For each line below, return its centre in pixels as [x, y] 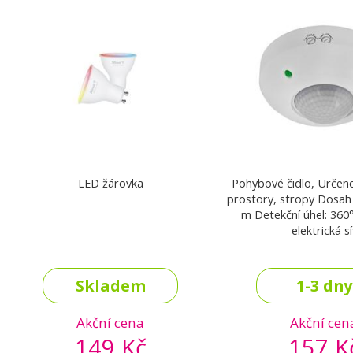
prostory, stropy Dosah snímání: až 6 [272, 199]
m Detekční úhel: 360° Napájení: [248, 215]
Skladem [110, 286]
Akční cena [110, 323]
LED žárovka [110, 183]
